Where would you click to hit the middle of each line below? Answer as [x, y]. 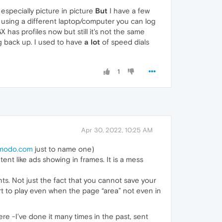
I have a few [129, 10]
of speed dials [125, 42]
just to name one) [63, 149]
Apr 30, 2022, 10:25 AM [117, 130]
